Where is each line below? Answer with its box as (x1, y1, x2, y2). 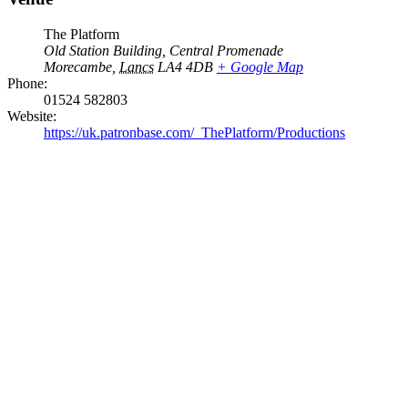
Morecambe (44, 58, 112, 75)
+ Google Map (217, 58, 303, 75)
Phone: (7, 75, 47, 91)
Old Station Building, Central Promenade (44, 42, 283, 58)
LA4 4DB (158, 58, 213, 75)
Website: (7, 107, 56, 124)
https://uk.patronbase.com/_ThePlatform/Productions (44, 124, 345, 140)
